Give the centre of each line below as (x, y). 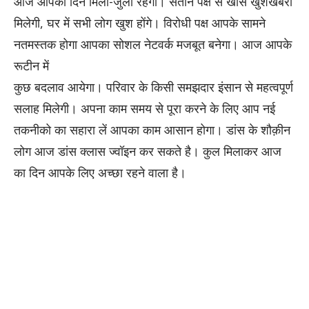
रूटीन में (31, 65)
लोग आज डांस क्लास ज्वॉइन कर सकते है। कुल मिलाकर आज (148, 151)
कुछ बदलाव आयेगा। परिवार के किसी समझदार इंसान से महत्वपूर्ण (153, 87)
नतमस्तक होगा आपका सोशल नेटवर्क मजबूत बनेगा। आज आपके (153, 44)
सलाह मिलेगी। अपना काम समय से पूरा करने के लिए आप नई (144, 108)
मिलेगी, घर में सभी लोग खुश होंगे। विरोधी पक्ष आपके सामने (140, 22)
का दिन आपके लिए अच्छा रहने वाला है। (100, 172)
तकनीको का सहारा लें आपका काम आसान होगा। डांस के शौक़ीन (152, 129)
